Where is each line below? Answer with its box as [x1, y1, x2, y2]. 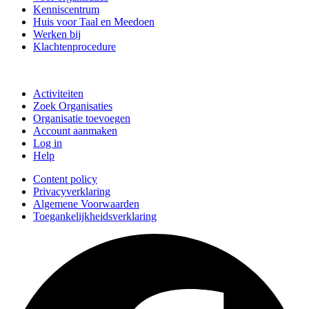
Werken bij [33, 28, 81, 40]
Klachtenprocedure [33, 40, 116, 52]
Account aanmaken [33, 124, 117, 137]
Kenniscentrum [33, 3, 99, 15]
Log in [33, 137, 62, 149]
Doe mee [6, 63, 46, 76]
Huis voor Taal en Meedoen [33, 15, 154, 28]
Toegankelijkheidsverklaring [33, 210, 157, 222]
